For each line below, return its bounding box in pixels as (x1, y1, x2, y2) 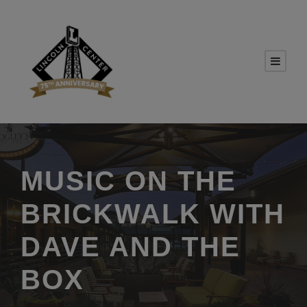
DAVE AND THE (21, 232, 241, 262)
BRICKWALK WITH (21, 199, 285, 229)
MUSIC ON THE (21, 166, 236, 196)
